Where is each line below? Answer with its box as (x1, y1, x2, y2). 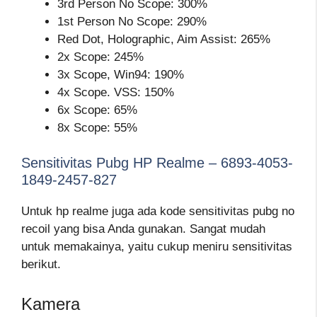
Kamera (21, 294, 80, 313)
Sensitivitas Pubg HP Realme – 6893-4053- (21, 155, 293, 171)
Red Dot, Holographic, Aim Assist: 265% (57, 32, 270, 46)
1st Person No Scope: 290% (57, 14, 207, 28)
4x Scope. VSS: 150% (57, 85, 174, 99)
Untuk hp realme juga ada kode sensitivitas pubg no (21, 204, 294, 219)
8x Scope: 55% (57, 120, 137, 134)
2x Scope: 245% (57, 50, 144, 64)
